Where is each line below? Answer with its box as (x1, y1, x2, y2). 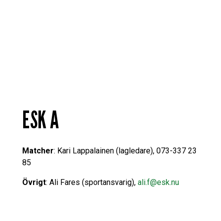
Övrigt (22, 177, 46, 187)
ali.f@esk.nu (137, 177, 179, 187)
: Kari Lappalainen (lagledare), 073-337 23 (53, 146, 197, 155)
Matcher (22, 146, 54, 155)
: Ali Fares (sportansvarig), (45, 177, 138, 187)
